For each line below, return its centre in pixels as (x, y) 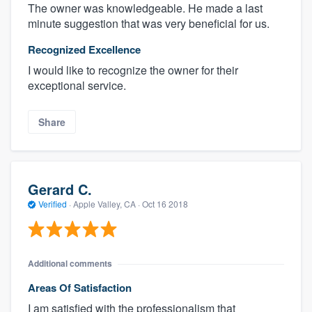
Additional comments (70, 264)
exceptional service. (77, 86)
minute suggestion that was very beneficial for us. (149, 24)
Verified (53, 203)
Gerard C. (60, 189)
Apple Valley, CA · (107, 203)
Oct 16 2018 (165, 203)
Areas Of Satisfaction (80, 288)
